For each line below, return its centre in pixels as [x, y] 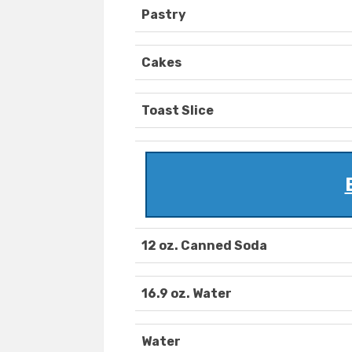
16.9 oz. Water [187, 294]
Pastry [164, 15]
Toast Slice [178, 111]
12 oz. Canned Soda [204, 246]
